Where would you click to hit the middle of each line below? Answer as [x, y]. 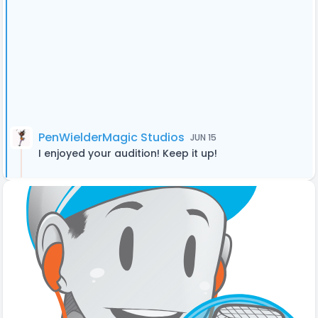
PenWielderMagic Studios [111, 137]
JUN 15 [203, 137]
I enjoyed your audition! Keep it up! [128, 153]
